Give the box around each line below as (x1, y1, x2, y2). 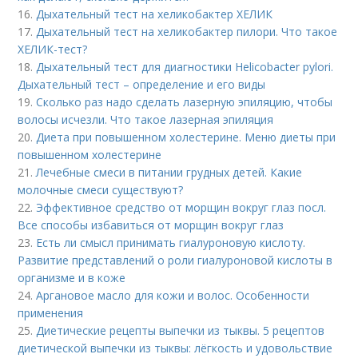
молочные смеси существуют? (18, 182, 184, 197)
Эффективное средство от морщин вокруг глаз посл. (36, 200, 327, 215)
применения (18, 305, 84, 320)
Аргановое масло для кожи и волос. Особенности (36, 288, 310, 303)
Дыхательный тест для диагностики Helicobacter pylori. (36, 59, 334, 74)
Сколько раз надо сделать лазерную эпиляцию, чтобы (36, 94, 333, 109)
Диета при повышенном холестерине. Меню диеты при (36, 129, 336, 145)
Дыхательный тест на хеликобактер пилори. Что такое (36, 24, 338, 39)
